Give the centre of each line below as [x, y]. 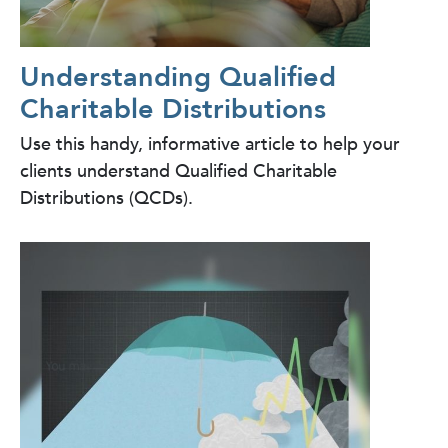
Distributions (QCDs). [106, 199]
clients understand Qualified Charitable [178, 172]
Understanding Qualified [178, 78]
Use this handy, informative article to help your [210, 145]
